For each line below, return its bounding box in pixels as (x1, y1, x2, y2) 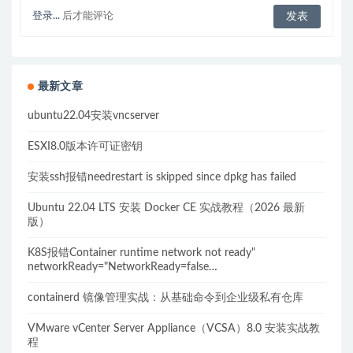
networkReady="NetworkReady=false (28, 262, 209, 273)
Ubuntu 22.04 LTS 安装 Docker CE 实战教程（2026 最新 (28, 203, 305, 214)
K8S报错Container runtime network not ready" (28, 247, 255, 259)
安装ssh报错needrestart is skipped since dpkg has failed (28, 172, 296, 184)
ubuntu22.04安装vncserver (28, 110, 159, 122)
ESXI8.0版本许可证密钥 (28, 141, 143, 153)
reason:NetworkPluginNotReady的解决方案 (28, 276, 239, 288)
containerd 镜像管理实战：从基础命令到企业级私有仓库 (28, 292, 303, 304)
